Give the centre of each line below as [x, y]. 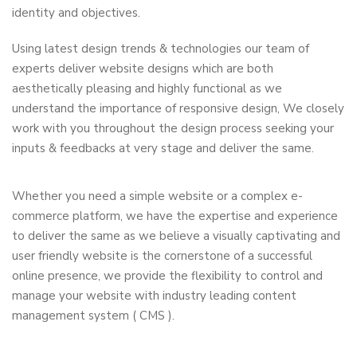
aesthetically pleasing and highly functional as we [147, 88]
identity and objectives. [76, 12]
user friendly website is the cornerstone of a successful [162, 255]
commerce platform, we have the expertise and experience [175, 216]
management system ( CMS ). [93, 315]
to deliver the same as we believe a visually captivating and [176, 235]
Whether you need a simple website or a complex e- [157, 196]
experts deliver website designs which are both [143, 68]
